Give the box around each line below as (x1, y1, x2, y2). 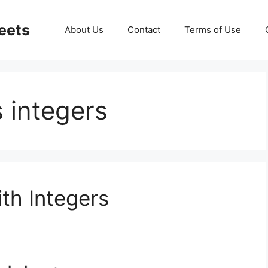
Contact (127, 24, 160, 35)
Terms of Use (184, 24, 241, 35)
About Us (65, 24, 103, 35)
